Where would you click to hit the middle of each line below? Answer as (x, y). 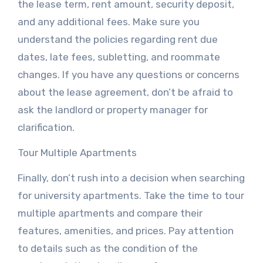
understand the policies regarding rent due (117, 39)
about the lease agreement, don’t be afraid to (125, 92)
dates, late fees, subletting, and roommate (119, 57)
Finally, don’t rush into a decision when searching (131, 178)
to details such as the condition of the (107, 248)
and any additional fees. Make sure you (108, 22)
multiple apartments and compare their (110, 213)
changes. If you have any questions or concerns (128, 75)
